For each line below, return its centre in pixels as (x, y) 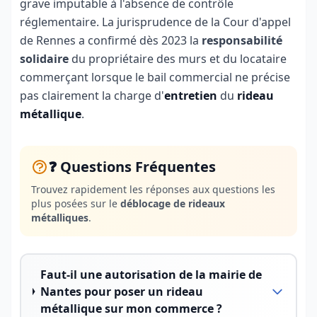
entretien (191, 96)
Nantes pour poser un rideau (121, 292)
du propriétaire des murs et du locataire (178, 59)
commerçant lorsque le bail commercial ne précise (155, 77)
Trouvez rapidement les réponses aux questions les (153, 189)
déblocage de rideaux (173, 203)
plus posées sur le (76, 203)
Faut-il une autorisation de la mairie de (151, 275)
